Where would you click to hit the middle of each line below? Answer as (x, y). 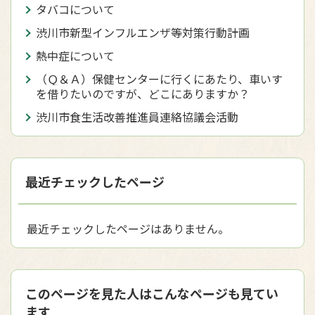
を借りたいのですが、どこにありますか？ (143, 94)
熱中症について (75, 56)
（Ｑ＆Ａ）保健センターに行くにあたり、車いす (159, 79)
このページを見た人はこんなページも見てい (152, 293)
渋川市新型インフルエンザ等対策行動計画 (143, 32)
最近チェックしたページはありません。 (128, 229)
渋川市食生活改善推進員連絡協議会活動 (137, 117)
